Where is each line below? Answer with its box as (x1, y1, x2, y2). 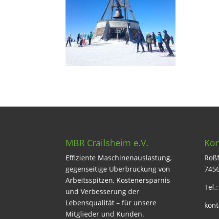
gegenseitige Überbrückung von (66, 164, 171, 174)
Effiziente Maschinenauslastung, (66, 153, 172, 162)
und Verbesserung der (66, 186, 140, 196)
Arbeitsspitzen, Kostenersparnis (66, 175, 171, 185)
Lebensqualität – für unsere (66, 197, 157, 207)
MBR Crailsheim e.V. (66, 136, 149, 149)
